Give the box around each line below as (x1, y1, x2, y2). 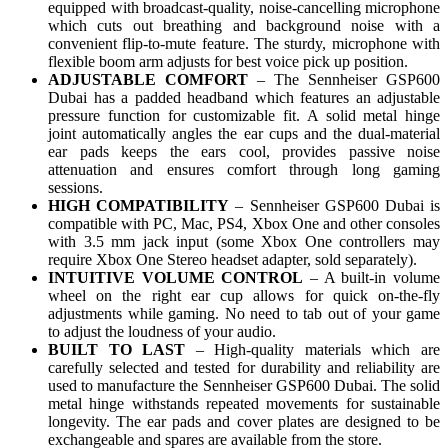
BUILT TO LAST (48, 341, 186, 359)
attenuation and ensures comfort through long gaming (48, 161, 440, 179)
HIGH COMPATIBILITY (48, 197, 230, 215)
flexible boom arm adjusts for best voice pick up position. (48, 53, 408, 71)
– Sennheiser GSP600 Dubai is (229, 197, 441, 215)
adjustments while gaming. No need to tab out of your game (48, 305, 440, 323)
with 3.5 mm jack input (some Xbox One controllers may (48, 233, 440, 251)
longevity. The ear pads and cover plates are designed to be (48, 413, 440, 431)
